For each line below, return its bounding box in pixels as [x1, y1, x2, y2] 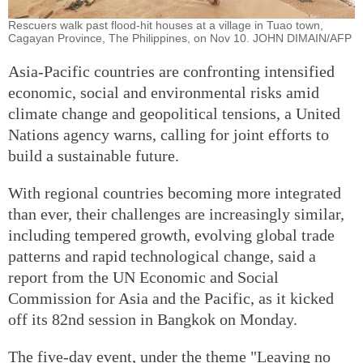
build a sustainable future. [8, 146, 179, 164]
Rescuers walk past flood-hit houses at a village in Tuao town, [8, 18, 323, 32]
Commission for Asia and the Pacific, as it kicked [8, 288, 334, 307]
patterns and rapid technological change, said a [8, 246, 316, 265]
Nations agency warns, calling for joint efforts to [8, 125, 329, 143]
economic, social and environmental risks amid [8, 83, 319, 101]
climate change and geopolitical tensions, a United [8, 104, 340, 122]
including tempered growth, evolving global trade [8, 225, 335, 244]
